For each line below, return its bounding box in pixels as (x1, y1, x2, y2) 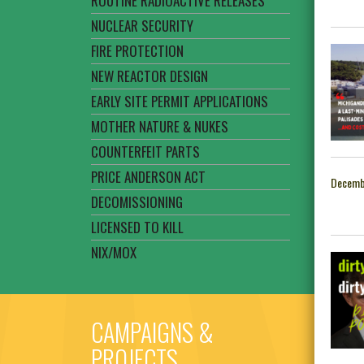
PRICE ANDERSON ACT (91, 167, 206, 188)
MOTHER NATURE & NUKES (91, 116, 228, 137)
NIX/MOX (91, 242, 136, 263)
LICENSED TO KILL (91, 217, 184, 238)
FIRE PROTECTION (91, 41, 184, 62)
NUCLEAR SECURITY (91, 15, 193, 37)
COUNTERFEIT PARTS (91, 141, 200, 162)
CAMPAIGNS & (91, 314, 214, 351)
